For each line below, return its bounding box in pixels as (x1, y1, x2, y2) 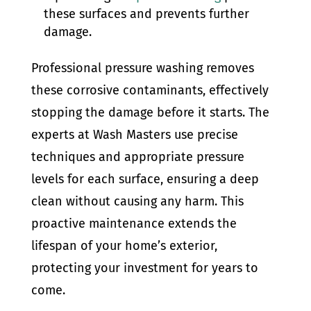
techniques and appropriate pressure (31, 149, 244, 165)
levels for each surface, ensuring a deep (31, 171, 259, 187)
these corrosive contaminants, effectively (31, 83, 269, 98)
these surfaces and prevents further (43, 6, 249, 22)
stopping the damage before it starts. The (31, 105, 269, 120)
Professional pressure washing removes (31, 60, 254, 76)
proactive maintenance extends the (31, 216, 237, 231)
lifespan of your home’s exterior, (31, 238, 217, 253)
